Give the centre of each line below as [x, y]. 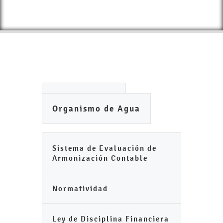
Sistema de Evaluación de [105, 148]
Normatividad [80, 188]
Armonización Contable [100, 158]
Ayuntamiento [84, 98]
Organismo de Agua [96, 109]
